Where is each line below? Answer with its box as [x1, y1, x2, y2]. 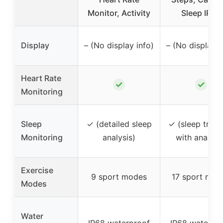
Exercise [21, 165, 53, 175]
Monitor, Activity [88, 7, 150, 18]
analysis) [103, 132, 135, 142]
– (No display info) [84, 40, 154, 50]
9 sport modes [91, 171, 147, 182]
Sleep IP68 [181, 7, 221, 18]
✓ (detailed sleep [86, 118, 152, 129]
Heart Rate [21, 73, 61, 83]
